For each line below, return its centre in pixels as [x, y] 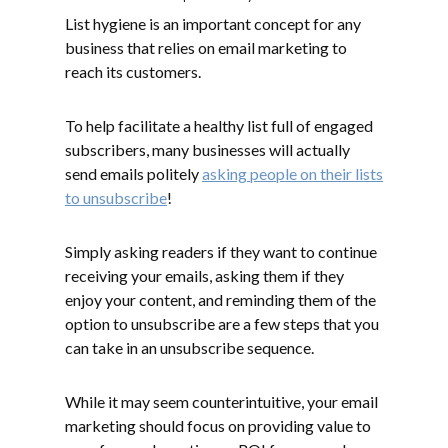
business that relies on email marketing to [206, 47]
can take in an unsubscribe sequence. [189, 347]
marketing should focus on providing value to [218, 425]
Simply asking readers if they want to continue [221, 251]
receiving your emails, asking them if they [204, 275]
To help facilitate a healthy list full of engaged [219, 125]
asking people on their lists [292, 173]
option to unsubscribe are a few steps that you [222, 323]
